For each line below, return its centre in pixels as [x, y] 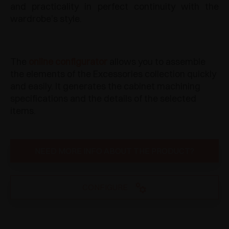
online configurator [68, 61]
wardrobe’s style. [46, 18]
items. [23, 110]
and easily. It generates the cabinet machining [105, 86]
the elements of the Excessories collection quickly [113, 74]
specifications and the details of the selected [103, 98]
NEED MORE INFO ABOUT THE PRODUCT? [114, 151]
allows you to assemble [156, 61]
